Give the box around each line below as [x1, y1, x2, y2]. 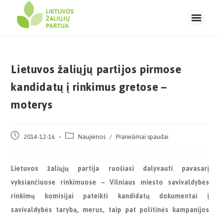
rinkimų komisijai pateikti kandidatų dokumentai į [11, 190, 209, 203]
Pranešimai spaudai [116, 131, 169, 143]
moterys [11, 94, 53, 115]
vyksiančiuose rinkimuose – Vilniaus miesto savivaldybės [11, 176, 209, 189]
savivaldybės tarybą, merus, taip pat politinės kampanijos [11, 203, 209, 217]
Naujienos [78, 131, 106, 143]
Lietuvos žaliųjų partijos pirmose [11, 58, 182, 80]
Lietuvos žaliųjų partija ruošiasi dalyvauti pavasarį [11, 162, 209, 175]
